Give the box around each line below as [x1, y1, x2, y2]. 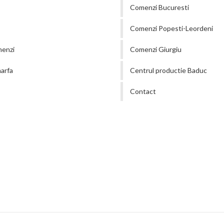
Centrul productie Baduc [129, 66, 207, 74]
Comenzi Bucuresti [129, 3, 189, 11]
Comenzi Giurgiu [129, 45, 181, 53]
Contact [129, 87, 156, 95]
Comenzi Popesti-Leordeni [129, 24, 213, 32]
